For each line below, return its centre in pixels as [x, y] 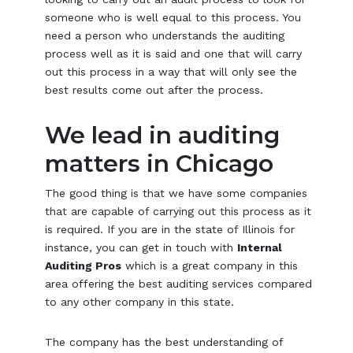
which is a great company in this [210, 265]
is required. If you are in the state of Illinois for [170, 229]
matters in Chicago [160, 163]
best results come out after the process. [154, 89]
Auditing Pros [84, 265]
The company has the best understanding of [164, 342]
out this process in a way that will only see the [171, 71]
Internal [260, 247]
